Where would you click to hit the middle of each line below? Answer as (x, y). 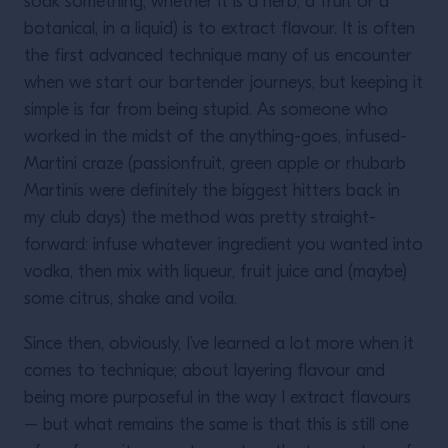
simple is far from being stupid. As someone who (206, 110)
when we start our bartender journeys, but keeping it (223, 83)
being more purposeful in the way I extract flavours (217, 398)
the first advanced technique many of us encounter (218, 56)
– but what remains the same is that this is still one (216, 425)
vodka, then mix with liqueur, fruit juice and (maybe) (215, 272)
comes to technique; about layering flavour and (204, 371)
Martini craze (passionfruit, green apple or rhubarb (215, 164)
